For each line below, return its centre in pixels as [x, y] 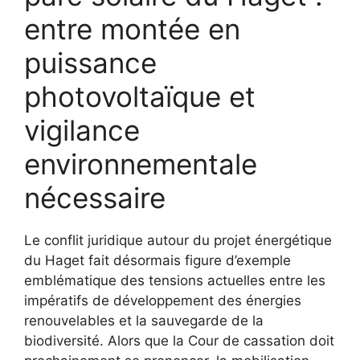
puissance [90, 63]
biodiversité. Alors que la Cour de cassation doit [179, 341]
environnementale [141, 164]
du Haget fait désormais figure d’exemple [157, 261]
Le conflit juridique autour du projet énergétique [178, 241]
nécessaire [95, 198]
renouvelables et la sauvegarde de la [144, 321]
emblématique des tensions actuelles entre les [175, 281]
